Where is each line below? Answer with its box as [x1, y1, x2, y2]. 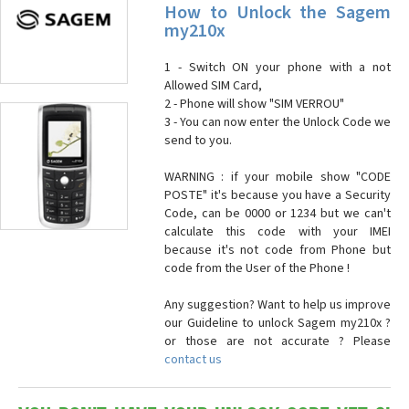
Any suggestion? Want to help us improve [164, 296, 391, 314]
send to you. [164, 131, 232, 150]
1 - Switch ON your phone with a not [164, 58, 391, 77]
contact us [164, 351, 222, 369]
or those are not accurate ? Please [164, 332, 391, 351]
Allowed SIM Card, [164, 77, 262, 95]
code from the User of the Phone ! [164, 259, 350, 278]
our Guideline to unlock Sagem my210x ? [164, 314, 391, 332]
